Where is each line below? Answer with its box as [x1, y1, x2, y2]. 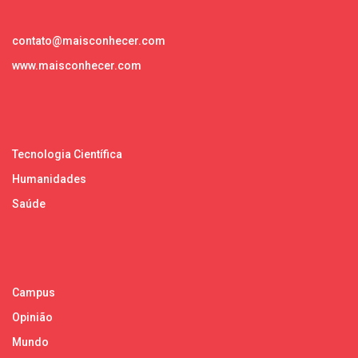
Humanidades [12, 172, 86, 185]
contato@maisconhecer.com [12, 34, 165, 47]
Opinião [12, 310, 53, 324]
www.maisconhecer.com [12, 58, 141, 72]
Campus [12, 285, 55, 299]
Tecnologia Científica [12, 147, 122, 161]
